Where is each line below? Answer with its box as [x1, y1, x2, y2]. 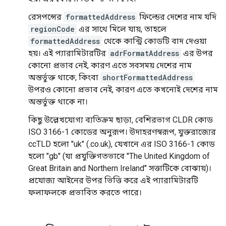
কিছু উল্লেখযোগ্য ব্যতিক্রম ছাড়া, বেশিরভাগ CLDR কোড [28, 115, 213, 125]
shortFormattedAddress [102, 72, 193, 82]
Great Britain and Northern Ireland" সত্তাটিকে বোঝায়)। [28, 163, 211, 173]
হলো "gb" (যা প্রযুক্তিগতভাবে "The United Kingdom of [28, 151, 210, 161]
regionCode [30, 24, 75, 34]
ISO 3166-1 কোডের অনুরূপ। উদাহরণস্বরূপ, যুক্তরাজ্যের [28, 127, 216, 137]
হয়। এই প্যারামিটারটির [28, 48, 108, 58]
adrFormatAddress [110, 48, 179, 58]
